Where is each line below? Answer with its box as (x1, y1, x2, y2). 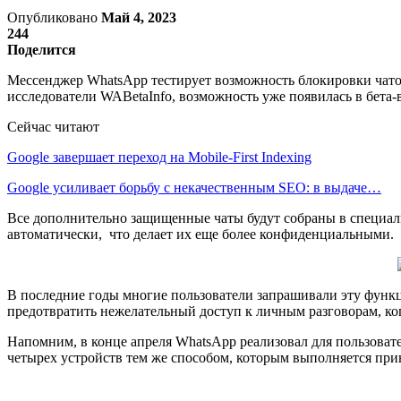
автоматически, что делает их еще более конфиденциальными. (7, 226, 394, 242)
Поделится (7, 41, 76, 57)
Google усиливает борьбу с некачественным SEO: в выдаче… (7, 179, 381, 195)
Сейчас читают (7, 118, 99, 134)
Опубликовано (7, 9, 101, 25)
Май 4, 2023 (101, 9, 176, 25)
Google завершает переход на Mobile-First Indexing (7, 149, 311, 165)
